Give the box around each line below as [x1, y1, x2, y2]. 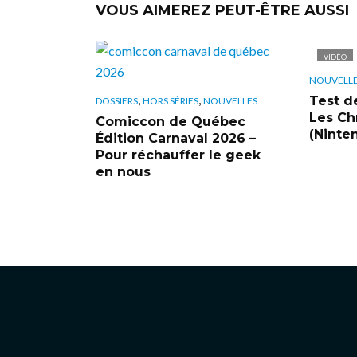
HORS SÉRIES [143, 94, 198, 107]
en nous [96, 163, 151, 179]
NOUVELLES [203, 94, 257, 107]
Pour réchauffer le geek [96, 147, 261, 163]
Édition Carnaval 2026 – [96, 130, 256, 146]
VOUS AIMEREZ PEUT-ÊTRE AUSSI [96, 2, 349, 19]
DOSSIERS [96, 94, 138, 107]
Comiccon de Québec [96, 113, 245, 129]
